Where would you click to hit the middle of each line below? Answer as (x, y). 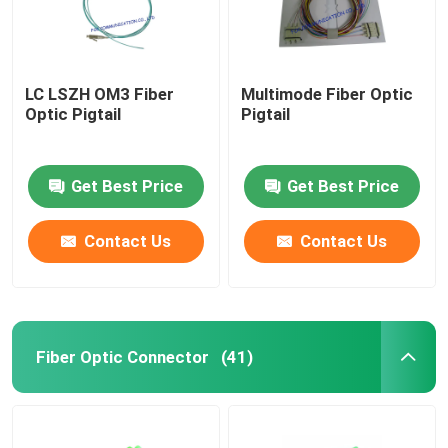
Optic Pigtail (73, 113)
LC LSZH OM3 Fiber (100, 93)
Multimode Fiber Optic (327, 93)
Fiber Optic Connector (122, 356)
